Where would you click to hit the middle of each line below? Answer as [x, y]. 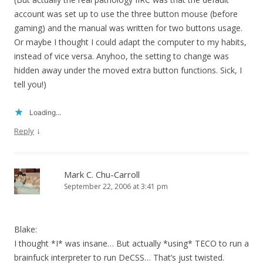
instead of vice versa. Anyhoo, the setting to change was [122, 56]
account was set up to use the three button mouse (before [126, 14]
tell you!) [30, 85]
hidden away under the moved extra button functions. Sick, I [128, 70]
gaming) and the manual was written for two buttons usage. [128, 28]
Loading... [45, 113]
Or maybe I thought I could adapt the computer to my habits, [130, 42]
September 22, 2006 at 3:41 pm [116, 187]
